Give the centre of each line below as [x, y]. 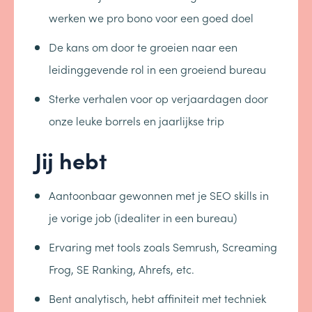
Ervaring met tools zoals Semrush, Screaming [163, 247]
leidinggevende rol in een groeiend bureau [157, 69]
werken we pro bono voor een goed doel [151, 17]
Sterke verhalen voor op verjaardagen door [158, 98]
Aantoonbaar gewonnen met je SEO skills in [159, 195]
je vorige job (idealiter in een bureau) [143, 217]
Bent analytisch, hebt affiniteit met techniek [157, 298]
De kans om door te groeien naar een [143, 47]
